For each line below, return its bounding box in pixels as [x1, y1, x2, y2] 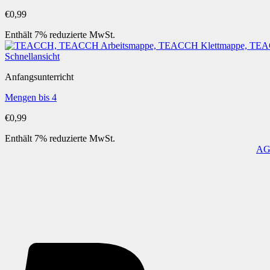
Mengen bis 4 [5, 92, 57, 102]
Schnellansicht [5, 51, 60, 61]
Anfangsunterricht [5, 72, 74, 82]
